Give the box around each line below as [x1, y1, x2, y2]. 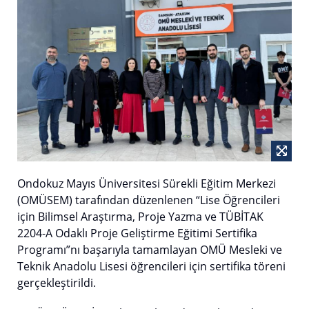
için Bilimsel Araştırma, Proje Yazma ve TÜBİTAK [17, 208, 263, 224]
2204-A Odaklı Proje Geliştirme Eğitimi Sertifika [17, 225, 257, 241]
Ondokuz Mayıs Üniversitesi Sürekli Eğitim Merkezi [17, 175, 276, 191]
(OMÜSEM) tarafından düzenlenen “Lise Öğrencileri [17, 192, 280, 208]
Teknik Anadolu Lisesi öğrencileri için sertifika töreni [17, 258, 286, 274]
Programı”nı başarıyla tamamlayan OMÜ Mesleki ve [17, 241, 282, 257]
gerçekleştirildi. [17, 275, 96, 290]
